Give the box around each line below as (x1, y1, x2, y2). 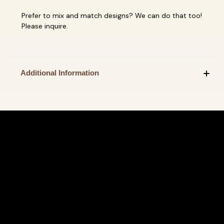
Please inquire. (21, 21, 68, 30)
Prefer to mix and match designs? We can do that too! (21, 10, 202, 20)
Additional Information (20, 68, 99, 77)
